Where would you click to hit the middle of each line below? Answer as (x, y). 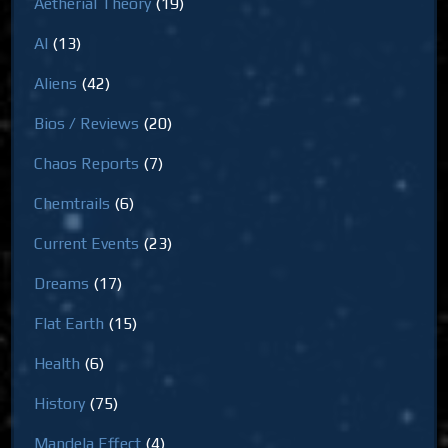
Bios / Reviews (87, 124)
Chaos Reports (87, 164)
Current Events (87, 244)
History (60, 404)
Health (57, 364)
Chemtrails (72, 204)
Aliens (56, 84)
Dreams (62, 284)
